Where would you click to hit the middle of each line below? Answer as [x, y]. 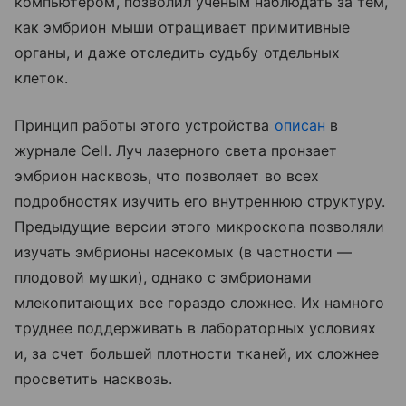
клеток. [42, 78]
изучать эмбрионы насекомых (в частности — [183, 252]
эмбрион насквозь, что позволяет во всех [167, 176]
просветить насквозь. [93, 379]
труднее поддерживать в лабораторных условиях [196, 328]
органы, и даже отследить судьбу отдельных [177, 53]
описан [300, 125]
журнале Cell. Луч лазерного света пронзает [176, 150]
